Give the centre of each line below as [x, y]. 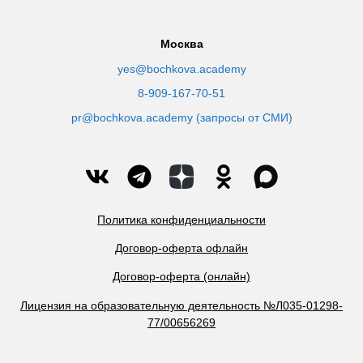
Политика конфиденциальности [181, 219]
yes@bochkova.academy [181, 68]
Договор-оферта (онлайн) [181, 277]
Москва [181, 44]
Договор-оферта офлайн [181, 248]
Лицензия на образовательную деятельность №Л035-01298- [181, 305]
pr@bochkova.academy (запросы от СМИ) [181, 117]
